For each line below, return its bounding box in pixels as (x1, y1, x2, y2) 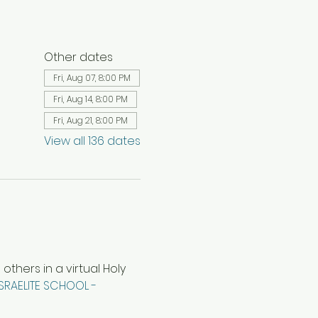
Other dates (43, 49, 113, 65)
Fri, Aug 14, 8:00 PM (53, 93, 128, 105)
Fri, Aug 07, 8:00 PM (53, 72, 131, 84)
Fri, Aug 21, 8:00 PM (53, 114, 128, 126)
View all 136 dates (43, 133, 141, 149)
